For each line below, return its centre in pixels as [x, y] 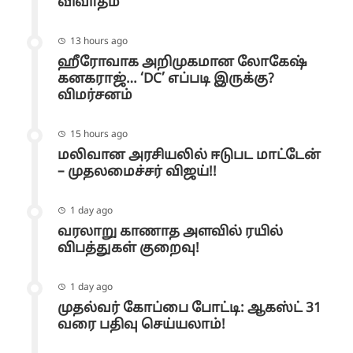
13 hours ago [99, 42]
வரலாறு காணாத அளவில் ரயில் [170, 232]
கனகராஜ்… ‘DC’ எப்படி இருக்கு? [166, 80]
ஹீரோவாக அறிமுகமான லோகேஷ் [182, 63]
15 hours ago [99, 135]
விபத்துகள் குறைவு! [128, 249]
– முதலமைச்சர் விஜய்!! [137, 173]
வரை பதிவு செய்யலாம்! [141, 325]
